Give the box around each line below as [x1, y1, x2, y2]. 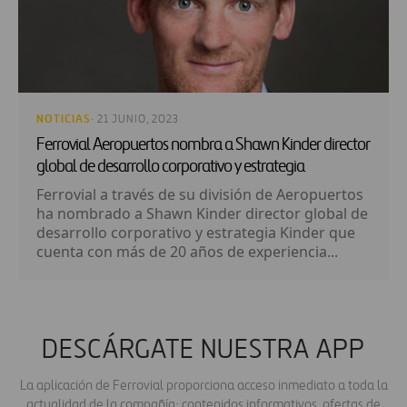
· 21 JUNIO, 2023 [91, 113, 179, 125]
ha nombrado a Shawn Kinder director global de [36, 203, 368, 223]
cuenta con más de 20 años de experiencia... [36, 241, 338, 262]
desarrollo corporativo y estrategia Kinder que [36, 222, 355, 243]
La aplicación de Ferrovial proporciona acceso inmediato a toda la [19, 377, 388, 393]
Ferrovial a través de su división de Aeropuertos [36, 184, 363, 204]
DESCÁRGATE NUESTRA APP [42, 335, 365, 365]
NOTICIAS [36, 111, 91, 126]
